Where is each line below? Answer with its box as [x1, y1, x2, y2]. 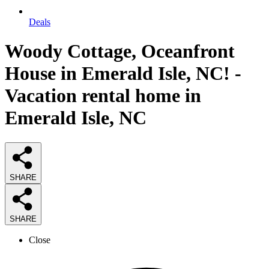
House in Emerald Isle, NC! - [5, 62, 241, 85]
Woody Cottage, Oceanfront [5, 40, 235, 62]
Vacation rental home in [5, 85, 201, 107]
